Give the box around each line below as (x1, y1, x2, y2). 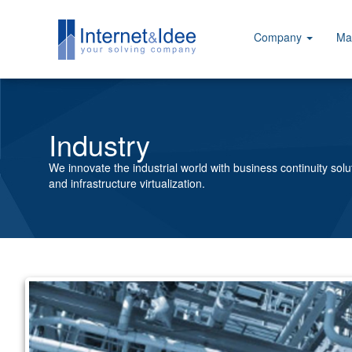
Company (254, 29, 305, 45)
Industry (49, 124, 150, 164)
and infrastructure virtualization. (49, 175, 205, 191)
